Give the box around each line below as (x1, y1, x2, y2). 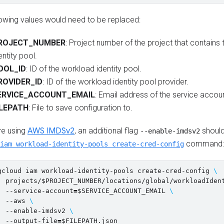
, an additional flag (74, 126, 140, 135)
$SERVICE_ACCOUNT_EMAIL (77, 187, 165, 194)
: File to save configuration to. (28, 103, 132, 112)
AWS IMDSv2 (27, 126, 74, 136)
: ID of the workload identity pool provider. (42, 77, 188, 86)
